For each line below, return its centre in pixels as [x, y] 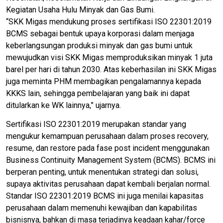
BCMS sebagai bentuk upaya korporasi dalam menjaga [100, 33]
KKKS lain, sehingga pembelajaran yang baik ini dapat [98, 93]
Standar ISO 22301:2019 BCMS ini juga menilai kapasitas [105, 196]
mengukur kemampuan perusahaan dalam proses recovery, [107, 136]
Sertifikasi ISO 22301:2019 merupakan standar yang [96, 124]
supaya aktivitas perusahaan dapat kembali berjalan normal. [108, 184]
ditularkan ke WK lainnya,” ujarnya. [63, 105]
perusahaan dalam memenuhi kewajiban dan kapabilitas [102, 208]
